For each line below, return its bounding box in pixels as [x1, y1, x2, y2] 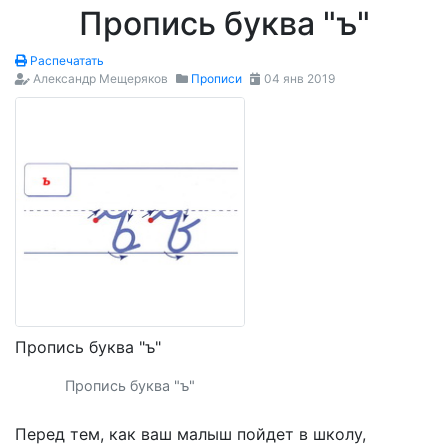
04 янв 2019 [261, 70, 335, 86]
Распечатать [27, 52, 104, 68]
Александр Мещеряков [33, 70, 168, 86]
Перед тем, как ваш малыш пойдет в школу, [15, 424, 366, 445]
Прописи [191, 70, 242, 86]
